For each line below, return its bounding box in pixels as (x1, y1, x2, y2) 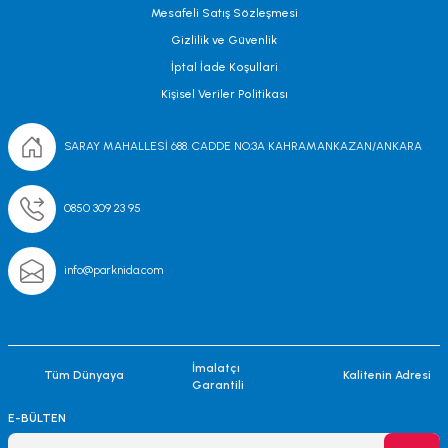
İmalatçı (191, 360, 240, 375)
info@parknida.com (64, 263, 163, 278)
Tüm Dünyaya (44, 368, 124, 383)
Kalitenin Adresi (342, 368, 431, 383)
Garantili (191, 377, 244, 392)
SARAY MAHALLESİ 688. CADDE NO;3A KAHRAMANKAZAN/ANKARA (64, 139, 422, 154)
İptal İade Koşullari (170, 59, 278, 74)
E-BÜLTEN (8, 410, 66, 425)
